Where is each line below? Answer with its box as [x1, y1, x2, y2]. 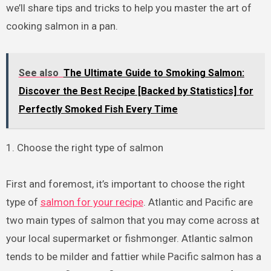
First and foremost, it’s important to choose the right [5, 178, 245, 191]
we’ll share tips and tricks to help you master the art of [5, 2, 252, 15]
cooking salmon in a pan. [5, 20, 118, 33]
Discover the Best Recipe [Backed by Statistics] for [18, 85, 253, 97]
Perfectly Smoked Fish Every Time [18, 103, 178, 116]
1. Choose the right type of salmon [5, 142, 163, 154]
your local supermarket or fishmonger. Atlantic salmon [5, 232, 253, 245]
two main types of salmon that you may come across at [5, 214, 260, 227]
